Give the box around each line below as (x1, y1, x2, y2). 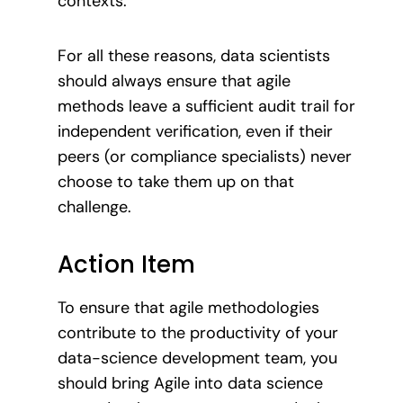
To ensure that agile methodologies (58, 297, 319, 319)
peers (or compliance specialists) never (58, 145, 352, 167)
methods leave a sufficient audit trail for (58, 94, 355, 117)
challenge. (58, 195, 131, 218)
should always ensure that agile (58, 69, 291, 92)
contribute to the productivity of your (58, 322, 338, 345)
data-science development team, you (58, 347, 337, 370)
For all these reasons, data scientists (58, 44, 330, 67)
